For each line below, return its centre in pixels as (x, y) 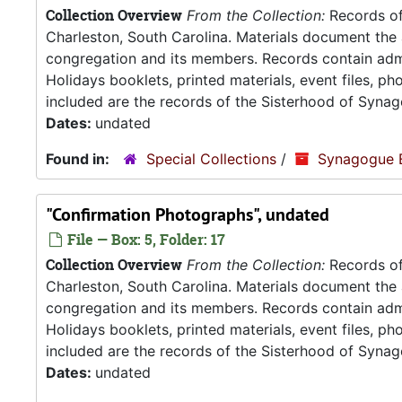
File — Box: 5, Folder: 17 (144, 240)
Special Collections (211, 159)
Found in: (79, 159)
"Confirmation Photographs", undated (188, 214)
